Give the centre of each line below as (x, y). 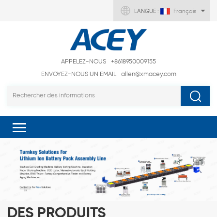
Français (185, 12)
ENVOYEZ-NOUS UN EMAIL (78, 75)
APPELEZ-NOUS (84, 62)
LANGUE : (147, 12)
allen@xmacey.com (148, 75)
